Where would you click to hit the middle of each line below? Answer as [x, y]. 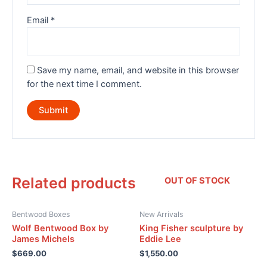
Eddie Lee [160, 239]
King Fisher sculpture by [191, 229]
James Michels [43, 239]
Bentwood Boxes [41, 214]
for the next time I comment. [85, 84]
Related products [74, 183]
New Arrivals [161, 214]
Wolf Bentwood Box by [60, 229]
